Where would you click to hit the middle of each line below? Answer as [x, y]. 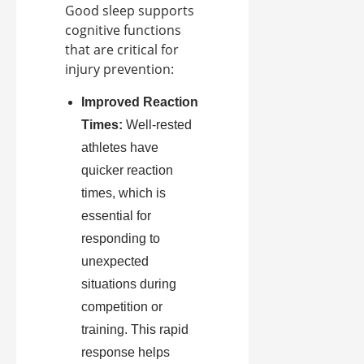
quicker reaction [127, 171]
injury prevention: [119, 69]
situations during [129, 284]
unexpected [115, 262]
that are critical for [122, 50]
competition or [122, 307]
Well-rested [157, 125]
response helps [126, 353]
